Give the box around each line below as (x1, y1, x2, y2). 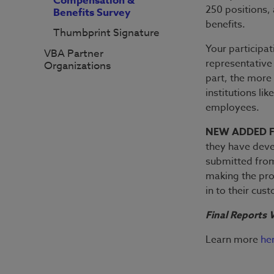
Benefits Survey (53, 4, 130, 20)
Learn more (206, 232, 261, 247)
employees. (206, 100, 260, 115)
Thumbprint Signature (53, 25, 160, 41)
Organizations (44, 57, 111, 73)
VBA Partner (44, 45, 103, 61)
